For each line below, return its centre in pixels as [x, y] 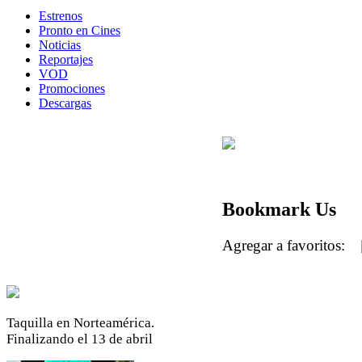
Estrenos [61, 15]
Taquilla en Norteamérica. [80, 322]
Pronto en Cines [80, 30]
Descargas [65, 103]
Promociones [72, 88]
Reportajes [66, 59]
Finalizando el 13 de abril [80, 339]
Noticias [60, 44]
